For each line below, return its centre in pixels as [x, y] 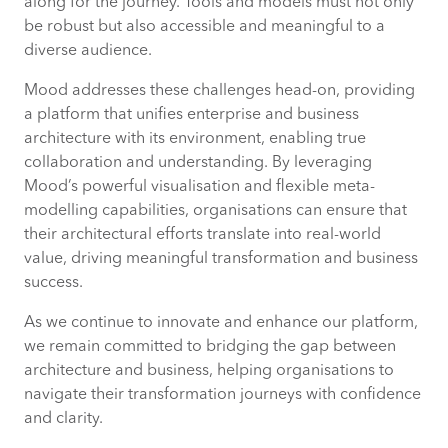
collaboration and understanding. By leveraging [198, 162]
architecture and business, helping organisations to [209, 370]
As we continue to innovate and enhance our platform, [221, 322]
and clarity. [65, 418]
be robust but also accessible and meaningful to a [204, 26]
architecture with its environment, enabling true [195, 138]
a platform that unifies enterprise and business [191, 114]
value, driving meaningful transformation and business [221, 258]
